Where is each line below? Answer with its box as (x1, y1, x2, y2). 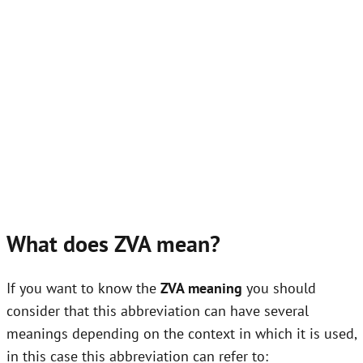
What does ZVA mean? (6, 228, 220, 258)
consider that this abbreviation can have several (6, 301, 309, 321)
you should (242, 279, 316, 298)
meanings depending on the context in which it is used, (6, 324, 357, 344)
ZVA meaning (160, 279, 242, 298)
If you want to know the (6, 279, 160, 298)
